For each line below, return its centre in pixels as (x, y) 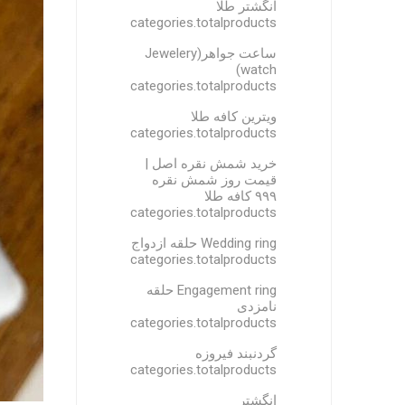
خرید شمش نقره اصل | (211, 164)
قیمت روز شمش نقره (215, 180)
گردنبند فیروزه (236, 353)
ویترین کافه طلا (234, 117)
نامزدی (257, 306)
